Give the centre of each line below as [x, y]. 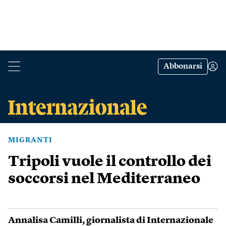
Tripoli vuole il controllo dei [110, 162]
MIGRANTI [30, 140]
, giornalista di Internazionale [148, 220]
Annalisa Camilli [45, 220]
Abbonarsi [183, 67]
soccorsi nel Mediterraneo [105, 179]
